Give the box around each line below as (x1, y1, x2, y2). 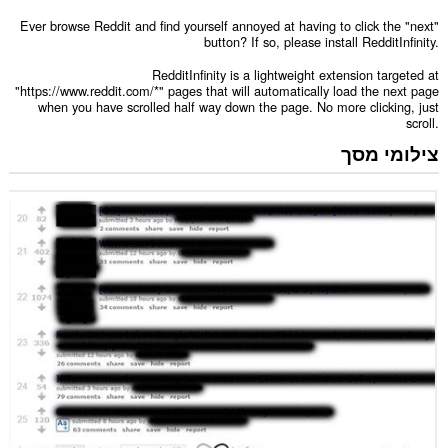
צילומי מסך (341, 138, 440, 167)
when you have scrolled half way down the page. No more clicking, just (38, 96, 440, 116)
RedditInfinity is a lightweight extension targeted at (152, 64, 440, 84)
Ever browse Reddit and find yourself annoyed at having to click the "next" (20, 16, 440, 36)
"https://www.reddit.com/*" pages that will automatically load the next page (15, 80, 440, 100)
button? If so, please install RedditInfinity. (204, 32, 440, 52)
